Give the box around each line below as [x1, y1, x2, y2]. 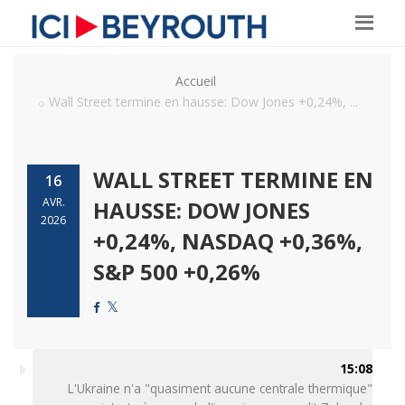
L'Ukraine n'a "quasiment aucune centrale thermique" [67, 380, 373, 397]
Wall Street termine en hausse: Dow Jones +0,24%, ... [48, 93, 358, 110]
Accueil [175, 72, 216, 89]
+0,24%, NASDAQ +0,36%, [93, 226, 363, 256]
